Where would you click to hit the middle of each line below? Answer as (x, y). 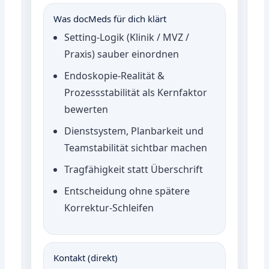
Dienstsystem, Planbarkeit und (134, 131)
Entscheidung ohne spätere (127, 191)
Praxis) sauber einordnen (122, 54)
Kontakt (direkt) (86, 257)
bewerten (86, 109)
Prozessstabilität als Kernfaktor (136, 92)
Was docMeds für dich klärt (110, 18)
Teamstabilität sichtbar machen (136, 147)
